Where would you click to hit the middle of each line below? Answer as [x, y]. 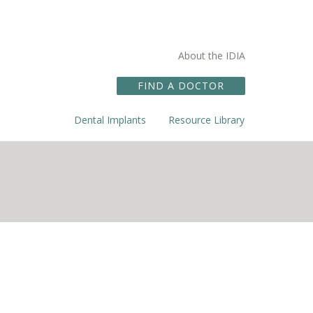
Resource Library [206, 120]
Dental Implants [110, 120]
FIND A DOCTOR [181, 86]
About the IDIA [212, 56]
